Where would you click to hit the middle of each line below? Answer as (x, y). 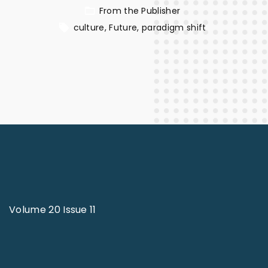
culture (89, 28)
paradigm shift (174, 28)
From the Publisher (140, 11)
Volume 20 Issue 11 (53, 210)
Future (123, 28)
